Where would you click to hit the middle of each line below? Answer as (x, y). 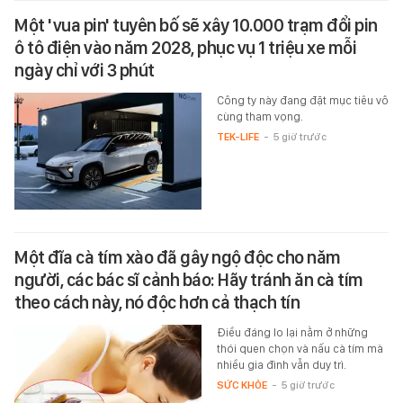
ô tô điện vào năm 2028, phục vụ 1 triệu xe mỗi (185, 47)
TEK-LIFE (237, 136)
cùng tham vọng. (260, 116)
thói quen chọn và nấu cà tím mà (300, 348)
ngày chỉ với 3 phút (85, 70)
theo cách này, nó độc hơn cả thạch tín (157, 302)
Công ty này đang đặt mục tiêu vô (302, 100)
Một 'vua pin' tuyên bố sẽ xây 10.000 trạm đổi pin (196, 25)
